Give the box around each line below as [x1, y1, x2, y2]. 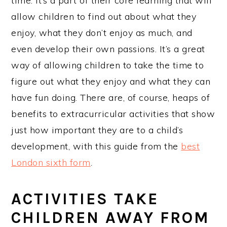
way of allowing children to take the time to [11, 59, 204, 71]
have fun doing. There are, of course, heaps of [11, 92, 210, 103]
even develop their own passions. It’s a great [11, 43, 205, 55]
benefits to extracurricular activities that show [11, 108, 215, 120]
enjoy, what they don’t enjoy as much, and [11, 27, 193, 39]
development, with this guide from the [11, 140, 181, 152]
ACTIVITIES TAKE [11, 190, 159, 208]
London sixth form [11, 157, 91, 168]
